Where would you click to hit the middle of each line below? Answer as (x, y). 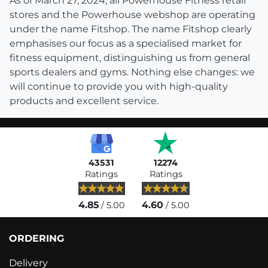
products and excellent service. (84, 101)
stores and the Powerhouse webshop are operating (133, 15)
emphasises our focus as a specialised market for (126, 44)
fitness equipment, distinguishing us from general (130, 58)
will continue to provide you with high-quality (119, 87)
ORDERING (36, 239)
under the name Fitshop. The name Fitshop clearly (131, 29)
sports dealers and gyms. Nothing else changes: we (132, 72)
